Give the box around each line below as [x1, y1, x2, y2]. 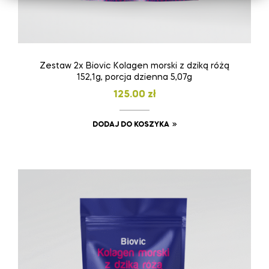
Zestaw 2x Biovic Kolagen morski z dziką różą [40, 61, 229, 70]
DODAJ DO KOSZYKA [92, 121, 169, 128]
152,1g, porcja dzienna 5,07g [77, 73, 192, 82]
